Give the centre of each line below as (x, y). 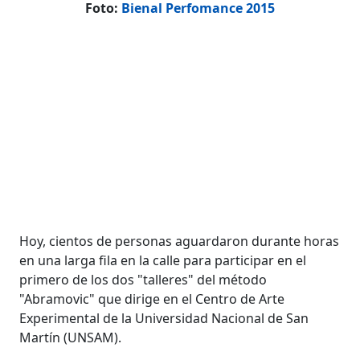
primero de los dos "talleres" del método (143, 279)
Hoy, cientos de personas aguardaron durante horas (180, 241)
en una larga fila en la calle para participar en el (163, 260)
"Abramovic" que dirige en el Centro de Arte (152, 299)
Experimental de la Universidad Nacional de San (164, 318)
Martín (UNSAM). (71, 337)
